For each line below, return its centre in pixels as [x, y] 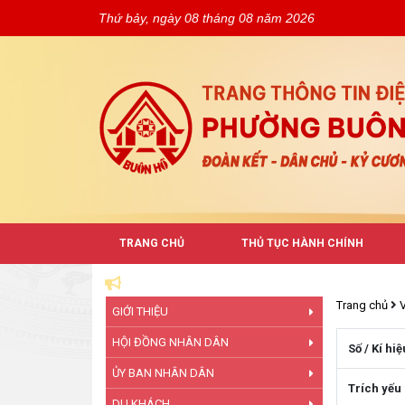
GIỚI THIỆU [140, 311]
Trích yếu [375, 388]
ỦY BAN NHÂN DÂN [163, 373]
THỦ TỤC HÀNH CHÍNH [302, 243]
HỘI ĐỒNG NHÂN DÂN [170, 342]
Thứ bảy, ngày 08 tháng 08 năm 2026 [207, 18]
